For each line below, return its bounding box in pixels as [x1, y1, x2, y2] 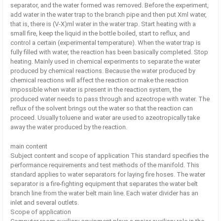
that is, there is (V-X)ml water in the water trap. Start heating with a [10, 20, 196, 28]
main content [10, 143, 47, 150]
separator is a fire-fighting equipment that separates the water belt [10, 180, 198, 188]
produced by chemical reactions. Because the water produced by [10, 67, 195, 75]
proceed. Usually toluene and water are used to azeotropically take [10, 114, 200, 122]
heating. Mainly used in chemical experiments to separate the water [10, 58, 200, 66]
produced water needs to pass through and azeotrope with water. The [10, 95, 210, 103]
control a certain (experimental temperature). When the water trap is [10, 39, 201, 47]
